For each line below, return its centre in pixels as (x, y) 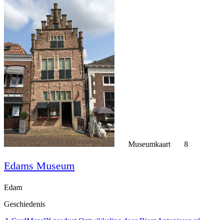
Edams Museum (39, 165)
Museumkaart (149, 144)
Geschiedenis (25, 204)
